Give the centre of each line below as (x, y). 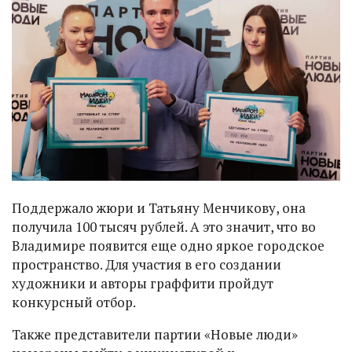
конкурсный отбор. (74, 302)
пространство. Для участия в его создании (147, 265)
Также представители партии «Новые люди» (155, 335)
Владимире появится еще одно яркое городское (168, 246)
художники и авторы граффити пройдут (143, 284)
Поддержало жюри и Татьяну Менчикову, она (159, 208)
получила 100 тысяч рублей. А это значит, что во (164, 227)
